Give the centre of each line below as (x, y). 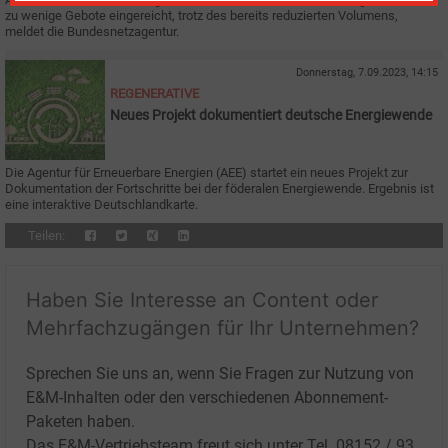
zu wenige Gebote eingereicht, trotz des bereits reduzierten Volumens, (201, 15)
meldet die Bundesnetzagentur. (92, 31)
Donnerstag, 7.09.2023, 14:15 (367, 72)
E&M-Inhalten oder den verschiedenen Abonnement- (207, 397)
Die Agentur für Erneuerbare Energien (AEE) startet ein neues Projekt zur (206, 172)
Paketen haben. (80, 421)
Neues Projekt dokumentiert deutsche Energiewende (271, 114)
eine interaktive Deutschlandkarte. (101, 204)
